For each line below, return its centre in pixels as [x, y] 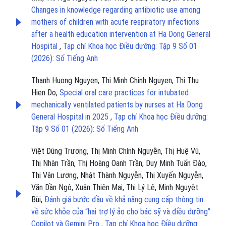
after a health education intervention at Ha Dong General [121, 34]
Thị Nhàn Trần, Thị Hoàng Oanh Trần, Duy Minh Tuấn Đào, [119, 163]
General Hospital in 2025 [71, 117]
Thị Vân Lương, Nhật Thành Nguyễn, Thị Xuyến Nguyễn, [117, 176]
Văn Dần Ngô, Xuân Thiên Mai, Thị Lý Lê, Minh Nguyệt [115, 188]
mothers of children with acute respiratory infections [115, 22]
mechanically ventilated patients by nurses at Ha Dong [117, 105]
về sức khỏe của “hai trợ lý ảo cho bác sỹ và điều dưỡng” [121, 212]
